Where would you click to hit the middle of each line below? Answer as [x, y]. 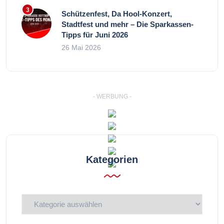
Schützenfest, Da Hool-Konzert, [117, 13]
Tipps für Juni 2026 [95, 34]
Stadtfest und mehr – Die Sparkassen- [127, 24]
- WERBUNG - [112, 96]
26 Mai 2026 [81, 47]
